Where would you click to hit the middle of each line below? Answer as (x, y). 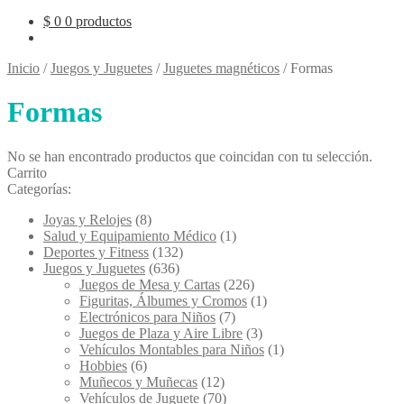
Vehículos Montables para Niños (172, 349)
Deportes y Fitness (96, 252)
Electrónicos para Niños (147, 317)
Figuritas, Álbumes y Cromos (163, 300)
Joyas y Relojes (87, 219)
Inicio (23, 68)
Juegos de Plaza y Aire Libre (161, 333)
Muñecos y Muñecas (138, 381)
